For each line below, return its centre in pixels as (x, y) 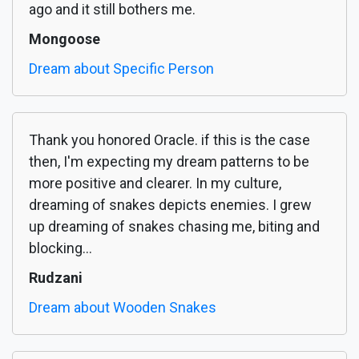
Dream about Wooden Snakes (123, 308)
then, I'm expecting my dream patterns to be (169, 162)
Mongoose (65, 39)
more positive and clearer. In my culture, (155, 184)
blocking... (61, 248)
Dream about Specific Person (121, 69)
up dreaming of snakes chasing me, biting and (174, 227)
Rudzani (56, 278)
